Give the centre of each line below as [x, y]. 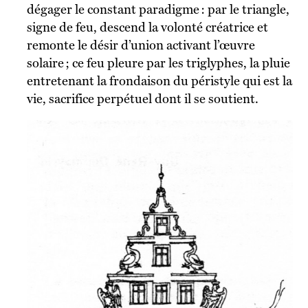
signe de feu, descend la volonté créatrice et [147, 27]
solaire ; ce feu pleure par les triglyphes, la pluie [158, 63]
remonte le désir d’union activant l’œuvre [141, 45]
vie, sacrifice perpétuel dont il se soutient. [142, 98]
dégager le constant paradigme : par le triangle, [158, 9]
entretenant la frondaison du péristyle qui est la [159, 80]
